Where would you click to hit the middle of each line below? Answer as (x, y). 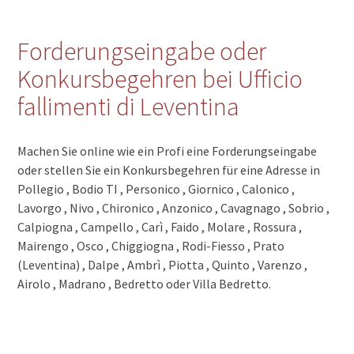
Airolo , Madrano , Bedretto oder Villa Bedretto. (145, 283)
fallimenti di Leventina (129, 106)
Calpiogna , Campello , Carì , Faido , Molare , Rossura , (160, 226)
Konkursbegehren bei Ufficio (160, 79)
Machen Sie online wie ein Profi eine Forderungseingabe (168, 151)
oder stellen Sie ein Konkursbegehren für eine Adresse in (169, 169)
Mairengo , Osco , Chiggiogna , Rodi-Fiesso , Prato (151, 245)
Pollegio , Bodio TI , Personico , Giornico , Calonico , (156, 188)
